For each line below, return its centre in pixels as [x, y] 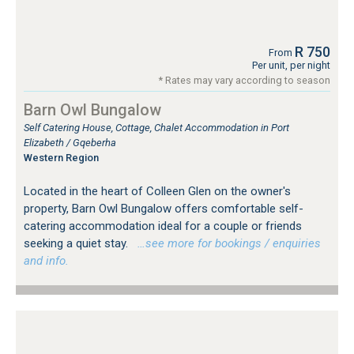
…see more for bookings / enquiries [226, 243]
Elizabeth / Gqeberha [70, 142]
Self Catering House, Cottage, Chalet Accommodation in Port [156, 127]
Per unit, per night [291, 65]
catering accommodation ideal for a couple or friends [163, 226]
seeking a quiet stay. [77, 243]
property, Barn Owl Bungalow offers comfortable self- [164, 208]
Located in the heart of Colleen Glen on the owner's [157, 191]
